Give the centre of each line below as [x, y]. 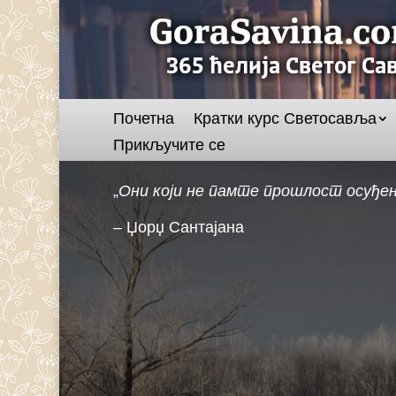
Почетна [143, 118]
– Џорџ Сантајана [178, 227]
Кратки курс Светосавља [285, 118]
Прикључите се [169, 145]
